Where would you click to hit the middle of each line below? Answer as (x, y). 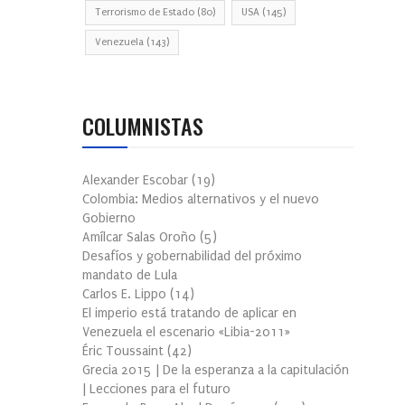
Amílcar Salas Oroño (141, 238)
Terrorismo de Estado (145, 13)
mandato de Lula (130, 276)
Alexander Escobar (137, 181)
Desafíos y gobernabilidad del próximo (192, 257)
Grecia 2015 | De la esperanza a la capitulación (216, 371)
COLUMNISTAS (143, 126)
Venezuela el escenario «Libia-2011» (186, 333)
